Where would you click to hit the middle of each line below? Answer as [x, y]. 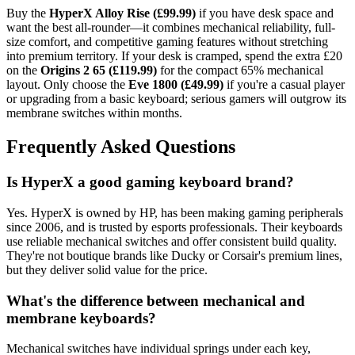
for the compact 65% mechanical [240, 71]
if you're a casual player [284, 85]
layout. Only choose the [67, 85]
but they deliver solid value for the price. [107, 269]
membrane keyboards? [81, 318]
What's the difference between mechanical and [156, 300]
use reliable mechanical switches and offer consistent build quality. [172, 241]
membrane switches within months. [94, 113]
